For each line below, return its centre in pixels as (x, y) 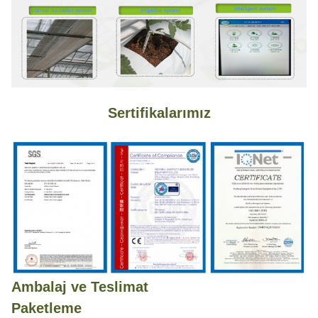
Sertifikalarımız (159, 113)
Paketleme (46, 308)
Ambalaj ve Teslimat (80, 286)
